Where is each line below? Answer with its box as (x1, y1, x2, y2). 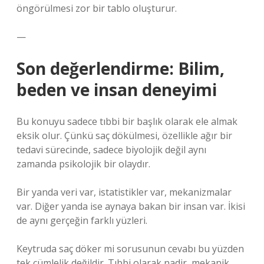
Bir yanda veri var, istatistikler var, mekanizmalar (16, 186, 232, 199)
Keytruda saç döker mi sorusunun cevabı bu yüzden (16, 242, 244, 255)
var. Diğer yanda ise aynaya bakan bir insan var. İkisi (16, 200, 245, 213)
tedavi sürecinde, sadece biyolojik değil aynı (16, 143, 206, 156)
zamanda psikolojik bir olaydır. (16, 157, 150, 170)
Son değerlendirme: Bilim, (16, 57, 225, 80)
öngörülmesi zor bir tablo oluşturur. (16, 2, 177, 15)
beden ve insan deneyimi (16, 78, 217, 101)
